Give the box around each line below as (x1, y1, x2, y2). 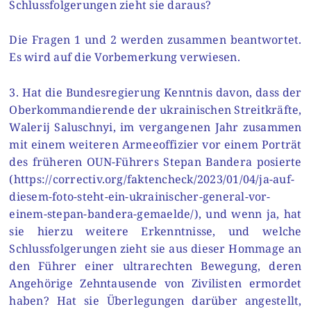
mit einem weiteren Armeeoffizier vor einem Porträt (9, 136, 302, 152)
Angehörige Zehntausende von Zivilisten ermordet (9, 275, 302, 291)
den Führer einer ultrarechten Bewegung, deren (9, 258, 302, 274)
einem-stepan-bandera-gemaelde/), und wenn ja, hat (9, 205, 302, 221)
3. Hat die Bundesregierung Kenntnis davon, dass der (9, 84, 302, 100)
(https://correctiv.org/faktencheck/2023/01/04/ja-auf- (9, 171, 295, 187)
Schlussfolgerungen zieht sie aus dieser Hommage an (9, 240, 302, 256)
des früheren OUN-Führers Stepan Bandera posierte (9, 153, 302, 169)
